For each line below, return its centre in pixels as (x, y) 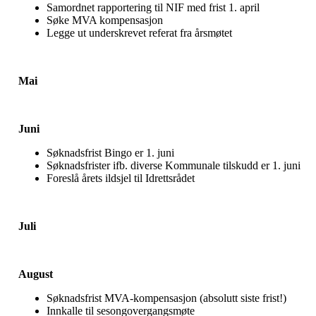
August (36, 274)
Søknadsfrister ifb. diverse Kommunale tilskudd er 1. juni (174, 165)
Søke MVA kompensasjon (105, 20)
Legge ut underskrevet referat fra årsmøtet (139, 32)
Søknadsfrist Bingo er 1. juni (110, 152)
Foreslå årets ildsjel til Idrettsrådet (121, 178)
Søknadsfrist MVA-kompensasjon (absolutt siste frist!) (166, 298)
